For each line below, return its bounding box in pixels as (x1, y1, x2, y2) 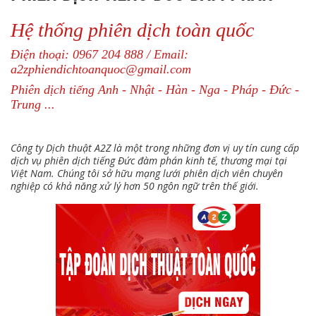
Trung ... (11, 97, 55, 111)
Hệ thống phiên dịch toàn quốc (11, 19, 254, 41)
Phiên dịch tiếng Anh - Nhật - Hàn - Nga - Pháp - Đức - (11, 83, 299, 97)
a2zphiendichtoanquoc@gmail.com (11, 62, 191, 76)
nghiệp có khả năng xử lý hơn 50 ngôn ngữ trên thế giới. (11, 179, 259, 193)
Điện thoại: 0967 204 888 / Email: (11, 47, 188, 61)
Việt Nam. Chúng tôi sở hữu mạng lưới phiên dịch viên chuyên (11, 166, 283, 180)
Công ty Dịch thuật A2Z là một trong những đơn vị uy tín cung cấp (11, 141, 299, 154)
